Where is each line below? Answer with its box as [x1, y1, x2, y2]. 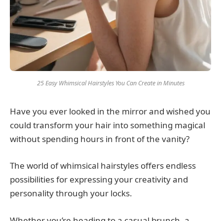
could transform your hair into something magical [10, 119, 205, 131]
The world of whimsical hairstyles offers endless [10, 160, 196, 172]
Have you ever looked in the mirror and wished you [10, 106, 211, 117]
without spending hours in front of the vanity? [10, 133, 189, 145]
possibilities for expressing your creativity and [10, 174, 188, 185]
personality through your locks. [10, 187, 132, 199]
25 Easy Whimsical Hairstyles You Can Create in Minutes [37, 79, 184, 88]
